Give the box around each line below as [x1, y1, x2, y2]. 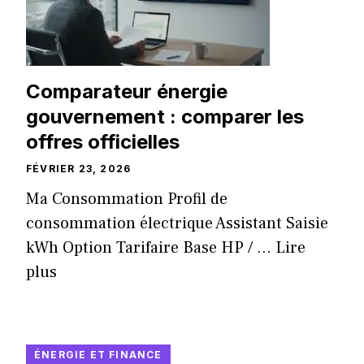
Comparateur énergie [26, 80, 227, 104]
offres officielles [26, 130, 180, 154]
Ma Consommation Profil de [26, 188, 227, 210]
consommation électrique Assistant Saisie [26, 213, 328, 235]
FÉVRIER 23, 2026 [26, 162, 132, 175]
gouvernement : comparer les [26, 105, 304, 129]
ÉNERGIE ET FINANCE [34, 349, 162, 362]
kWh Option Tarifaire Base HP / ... [26, 237, 275, 259]
